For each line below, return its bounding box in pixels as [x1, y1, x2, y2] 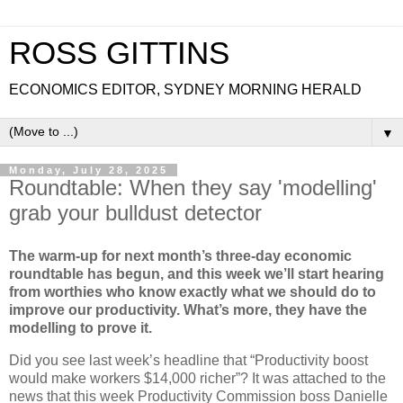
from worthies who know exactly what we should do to [9, 283, 376, 300]
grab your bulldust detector [9, 201, 262, 225]
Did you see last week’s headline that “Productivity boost [9, 352, 368, 368]
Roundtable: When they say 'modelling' [9, 175, 377, 200]
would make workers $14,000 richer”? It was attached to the [9, 370, 386, 386]
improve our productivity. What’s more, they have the [9, 301, 367, 318]
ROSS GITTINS [9, 36, 229, 70]
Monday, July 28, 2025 [9, 165, 168, 175]
